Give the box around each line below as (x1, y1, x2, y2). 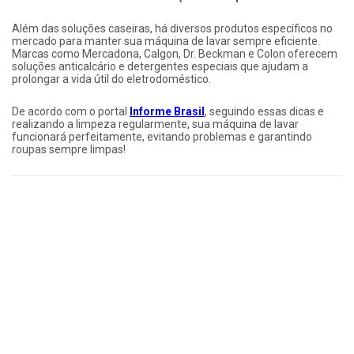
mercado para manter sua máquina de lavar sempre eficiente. (12, 35, 320, 48)
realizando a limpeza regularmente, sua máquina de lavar (12, 118, 299, 131)
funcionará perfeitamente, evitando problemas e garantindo (12, 130, 312, 144)
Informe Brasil (130, 105, 205, 119)
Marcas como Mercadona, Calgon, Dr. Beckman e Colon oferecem (12, 47, 337, 61)
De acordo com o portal (12, 105, 130, 119)
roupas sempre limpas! (12, 143, 126, 156)
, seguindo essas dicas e (205, 105, 324, 119)
